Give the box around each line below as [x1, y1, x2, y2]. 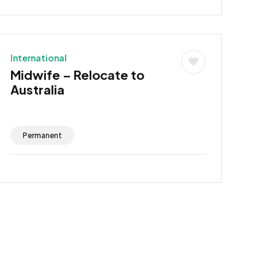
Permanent [22, 130, 62, 140]
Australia [10, 81, 64, 97]
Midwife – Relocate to [10, 66, 144, 82]
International [10, 52, 67, 63]
